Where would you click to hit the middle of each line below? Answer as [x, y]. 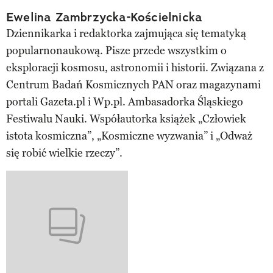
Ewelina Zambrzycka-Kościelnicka [105, 17]
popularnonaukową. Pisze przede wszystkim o [116, 50]
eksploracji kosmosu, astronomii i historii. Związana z [135, 67]
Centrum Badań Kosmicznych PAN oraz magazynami [133, 84]
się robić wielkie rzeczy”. [64, 153]
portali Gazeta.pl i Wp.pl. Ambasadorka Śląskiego [125, 101]
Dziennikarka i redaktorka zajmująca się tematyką [126, 33]
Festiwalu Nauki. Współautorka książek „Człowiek [126, 119]
